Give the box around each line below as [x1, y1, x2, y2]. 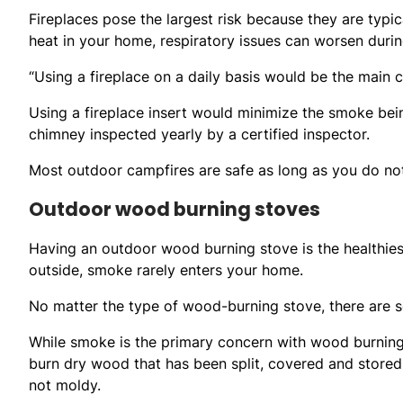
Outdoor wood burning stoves [29, 195, 320, 222]
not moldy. [29, 375, 101, 394]
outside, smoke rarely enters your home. [29, 260, 303, 279]
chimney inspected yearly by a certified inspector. [29, 124, 370, 143]
